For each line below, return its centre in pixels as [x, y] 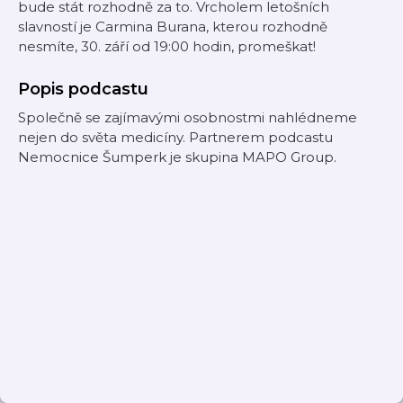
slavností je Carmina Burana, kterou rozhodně [173, 27]
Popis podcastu [83, 89]
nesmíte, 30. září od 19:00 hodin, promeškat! [167, 46]
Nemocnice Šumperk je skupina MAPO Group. [177, 157]
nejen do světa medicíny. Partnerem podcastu [175, 137]
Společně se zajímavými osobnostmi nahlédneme [188, 117]
